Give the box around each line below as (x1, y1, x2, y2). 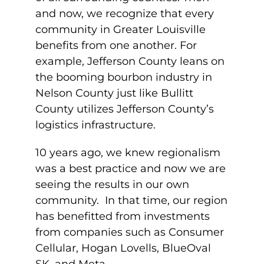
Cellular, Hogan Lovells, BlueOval (35, 242, 211, 255)
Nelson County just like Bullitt (35, 87, 193, 100)
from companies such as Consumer (35, 226, 224, 239)
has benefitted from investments (35, 210, 210, 223)
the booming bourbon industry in (35, 71, 212, 84)
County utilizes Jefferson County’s (35, 103, 214, 115)
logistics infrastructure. (35, 118, 159, 131)
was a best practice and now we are (35, 162, 226, 175)
